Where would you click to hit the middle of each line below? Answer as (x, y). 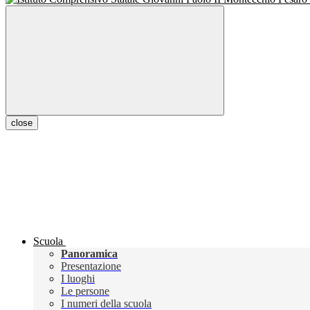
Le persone (85, 291)
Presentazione (91, 266)
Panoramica (89, 254)
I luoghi (78, 279)
